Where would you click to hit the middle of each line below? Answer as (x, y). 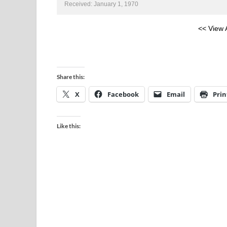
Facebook (123, 94)
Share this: (71, 77)
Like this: (69, 126)
